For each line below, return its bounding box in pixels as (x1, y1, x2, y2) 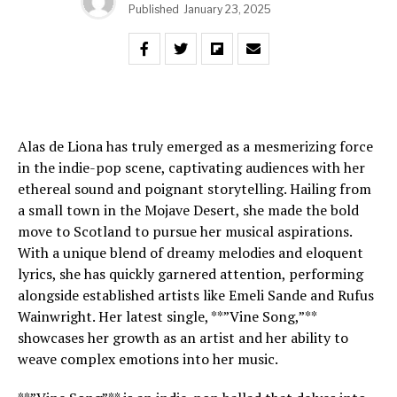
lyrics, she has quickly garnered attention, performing (18, 264, 363, 284)
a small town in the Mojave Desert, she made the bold (18, 200, 359, 220)
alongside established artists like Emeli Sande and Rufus (18, 285, 374, 305)
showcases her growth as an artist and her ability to (18, 328, 348, 347)
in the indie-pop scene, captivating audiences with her (18, 158, 365, 177)
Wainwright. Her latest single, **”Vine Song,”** (18, 307, 316, 326)
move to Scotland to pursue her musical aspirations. (18, 222, 352, 241)
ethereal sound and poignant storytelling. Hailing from (18, 179, 371, 198)
